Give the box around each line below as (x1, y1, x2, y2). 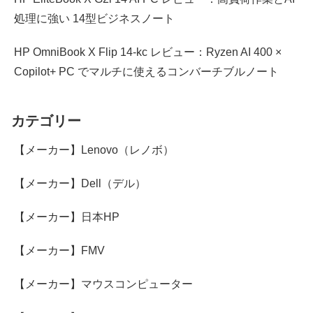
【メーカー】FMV (14, 245, 105, 257)
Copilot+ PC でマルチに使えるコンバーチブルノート (14, 65, 279, 78)
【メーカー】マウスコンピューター (14, 278, 193, 291)
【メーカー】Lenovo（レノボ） (14, 144, 174, 156)
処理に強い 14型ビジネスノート (14, 12, 175, 24)
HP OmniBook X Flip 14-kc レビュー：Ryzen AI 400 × (14, 45, 282, 58)
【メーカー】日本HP (14, 211, 119, 224)
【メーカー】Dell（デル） (14, 177, 146, 190)
